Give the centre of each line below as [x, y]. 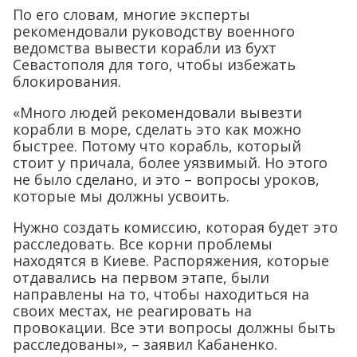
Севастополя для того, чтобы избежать [154, 65]
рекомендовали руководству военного [154, 31]
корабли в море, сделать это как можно [157, 129]
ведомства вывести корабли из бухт [145, 48]
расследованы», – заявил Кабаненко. [145, 344]
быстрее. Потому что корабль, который [157, 146]
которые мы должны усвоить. [121, 196]
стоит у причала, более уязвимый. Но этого [170, 163]
